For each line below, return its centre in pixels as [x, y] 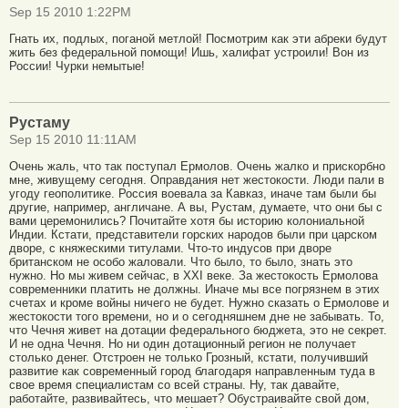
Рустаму [40, 122]
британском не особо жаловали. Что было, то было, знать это [181, 261]
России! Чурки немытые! [77, 66]
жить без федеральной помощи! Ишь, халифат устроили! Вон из [189, 53]
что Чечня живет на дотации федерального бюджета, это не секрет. [198, 330]
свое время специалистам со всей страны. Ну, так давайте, [174, 384]
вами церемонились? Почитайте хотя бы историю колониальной [187, 220]
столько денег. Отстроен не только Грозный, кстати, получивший [189, 357]
